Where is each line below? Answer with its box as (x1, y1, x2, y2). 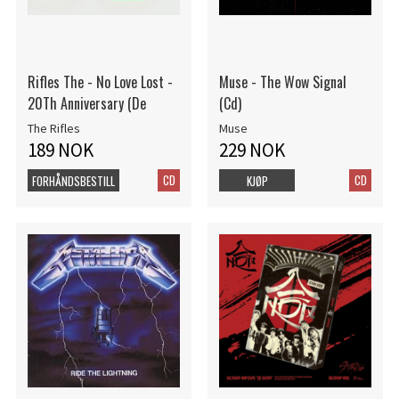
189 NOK (27, 137, 94, 162)
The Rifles (27, 120, 80, 137)
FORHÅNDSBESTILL (31, 171, 115, 190)
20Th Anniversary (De (27, 93, 146, 115)
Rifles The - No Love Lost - (27, 71, 173, 94)
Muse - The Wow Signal (218, 71, 346, 94)
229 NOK (218, 137, 285, 162)
